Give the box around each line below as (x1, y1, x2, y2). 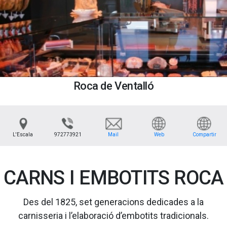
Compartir (192, 132, 216, 138)
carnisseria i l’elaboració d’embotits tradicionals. (18, 210, 209, 221)
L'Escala (12, 132, 33, 138)
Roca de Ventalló (73, 80, 154, 93)
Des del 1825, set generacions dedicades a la (23, 197, 204, 208)
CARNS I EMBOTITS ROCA (3, 166, 224, 190)
